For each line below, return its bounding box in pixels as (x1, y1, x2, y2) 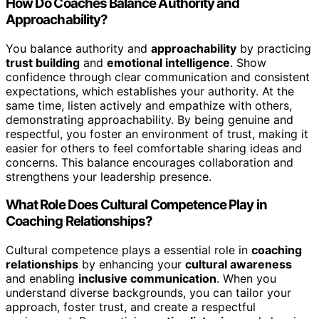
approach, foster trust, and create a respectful (6, 300, 256, 315)
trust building (6, 55, 80, 70)
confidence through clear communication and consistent (6, 69, 310, 84)
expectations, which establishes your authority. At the (6, 83, 294, 98)
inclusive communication (78, 271, 216, 286)
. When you (216, 271, 276, 286)
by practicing (236, 41, 311, 56)
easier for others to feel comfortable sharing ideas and (6, 140, 302, 155)
